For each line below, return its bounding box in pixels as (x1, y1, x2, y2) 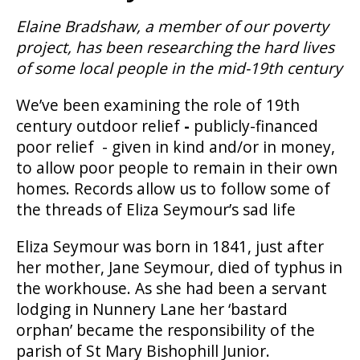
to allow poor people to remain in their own (16, 157, 337, 178)
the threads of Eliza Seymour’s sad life (16, 198, 296, 220)
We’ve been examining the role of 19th (16, 94, 300, 116)
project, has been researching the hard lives (16, 36, 334, 58)
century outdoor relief (16, 115, 180, 137)
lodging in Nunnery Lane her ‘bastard (16, 298, 288, 320)
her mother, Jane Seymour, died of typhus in (16, 256, 342, 278)
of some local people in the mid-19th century (16, 57, 342, 79)
